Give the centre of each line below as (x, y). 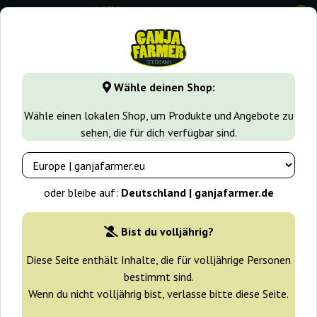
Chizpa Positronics (87, 103)
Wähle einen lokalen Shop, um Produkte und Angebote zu (158, 116)
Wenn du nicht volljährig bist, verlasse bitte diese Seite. (158, 294)
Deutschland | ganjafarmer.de (197, 193)
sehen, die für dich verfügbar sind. (158, 133)
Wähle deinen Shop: (163, 87)
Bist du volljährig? (167, 232)
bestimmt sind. (158, 277)
